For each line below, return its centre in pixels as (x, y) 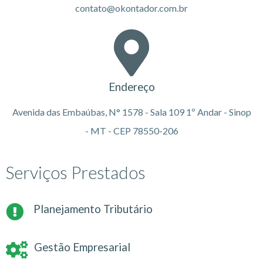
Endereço (131, 87)
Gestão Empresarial (82, 247)
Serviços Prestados (76, 173)
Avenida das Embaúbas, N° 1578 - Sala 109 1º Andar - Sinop (131, 112)
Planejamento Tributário (93, 209)
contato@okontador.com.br (131, 8)
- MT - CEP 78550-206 (131, 131)
